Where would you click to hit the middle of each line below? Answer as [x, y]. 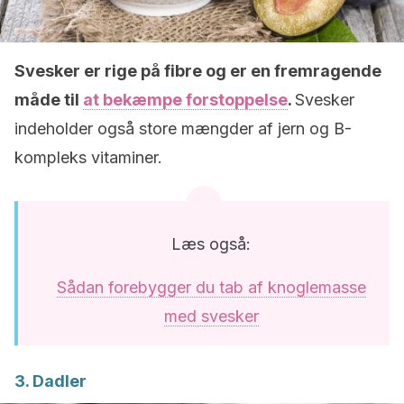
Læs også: [211, 244]
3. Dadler [50, 381]
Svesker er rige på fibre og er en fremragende [198, 71]
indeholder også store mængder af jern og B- [183, 129]
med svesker [211, 316]
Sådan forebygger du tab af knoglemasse [211, 287]
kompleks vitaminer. [88, 157]
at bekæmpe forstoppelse [185, 100]
